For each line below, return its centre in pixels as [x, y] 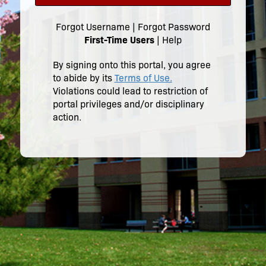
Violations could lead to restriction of [130, 91]
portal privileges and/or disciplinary [128, 104]
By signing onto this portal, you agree [132, 65]
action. [67, 117]
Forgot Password [174, 27]
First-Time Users [119, 40]
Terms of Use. [143, 78]
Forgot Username [93, 27]
